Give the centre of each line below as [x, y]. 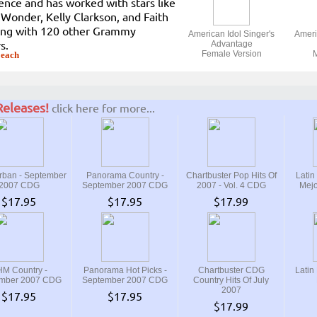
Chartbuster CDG [231, 270]
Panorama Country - [125, 175]
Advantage [231, 44]
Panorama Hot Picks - [125, 270]
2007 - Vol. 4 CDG [231, 185]
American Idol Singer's [231, 34]
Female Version [231, 54]
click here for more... [103, 108]
